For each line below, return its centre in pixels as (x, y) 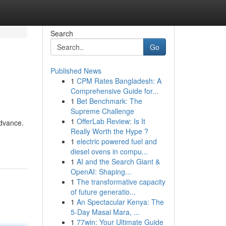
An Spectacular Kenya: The (120, 202)
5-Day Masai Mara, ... (105, 212)
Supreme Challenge (102, 111)
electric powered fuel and (117, 141)
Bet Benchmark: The (109, 101)
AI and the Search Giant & (118, 161)
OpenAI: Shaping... (101, 172)
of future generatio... (103, 192)
